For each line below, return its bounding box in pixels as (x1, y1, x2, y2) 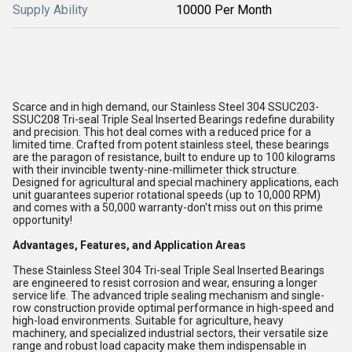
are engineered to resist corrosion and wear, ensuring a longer (13, 277, 317, 289)
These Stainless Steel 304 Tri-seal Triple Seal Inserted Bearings (13, 264, 324, 277)
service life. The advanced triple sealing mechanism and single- (13, 289, 324, 302)
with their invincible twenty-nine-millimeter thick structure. (13, 163, 299, 176)
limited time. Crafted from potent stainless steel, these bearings (13, 138, 329, 151)
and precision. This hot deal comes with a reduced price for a (13, 126, 311, 138)
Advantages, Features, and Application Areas (13, 239, 246, 251)
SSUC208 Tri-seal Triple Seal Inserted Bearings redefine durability (13, 113, 335, 126)
